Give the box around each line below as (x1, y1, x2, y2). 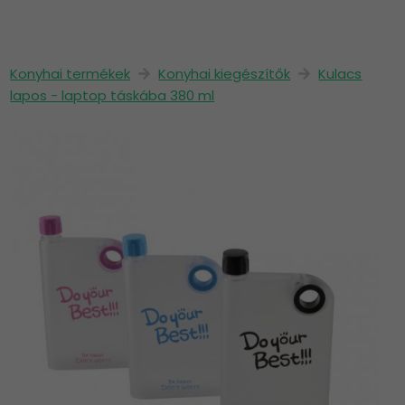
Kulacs (318, 64, 363, 84)
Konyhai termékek (10, 64, 131, 84)
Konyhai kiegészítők (158, 64, 291, 84)
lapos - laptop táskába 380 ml (10, 86, 215, 106)
